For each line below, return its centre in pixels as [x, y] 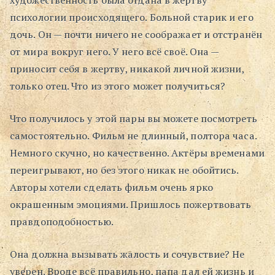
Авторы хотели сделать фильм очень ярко [111, 188]
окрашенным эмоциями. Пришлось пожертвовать [131, 205]
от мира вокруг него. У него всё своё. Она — [114, 52]
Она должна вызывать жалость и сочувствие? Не [127, 254]
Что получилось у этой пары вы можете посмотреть [134, 119]
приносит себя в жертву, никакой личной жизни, [127, 69]
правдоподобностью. [62, 222]
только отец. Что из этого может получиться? [118, 86]
